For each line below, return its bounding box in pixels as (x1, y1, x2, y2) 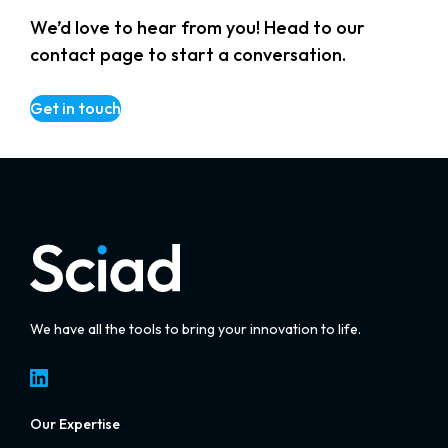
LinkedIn (26, 361, 39, 392)
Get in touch (30, 97, 121, 118)
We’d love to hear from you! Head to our (30, 15, 365, 39)
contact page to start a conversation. (30, 42, 346, 66)
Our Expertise (30, 414, 120, 433)
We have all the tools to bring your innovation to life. (30, 320, 361, 339)
